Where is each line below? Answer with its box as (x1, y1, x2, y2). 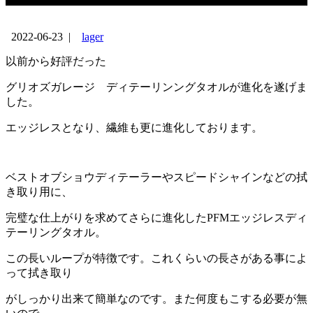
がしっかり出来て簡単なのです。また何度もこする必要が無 (6, 292, 307, 305)
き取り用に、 (6, 185, 73, 198)
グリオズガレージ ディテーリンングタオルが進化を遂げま (6, 80, 307, 93)
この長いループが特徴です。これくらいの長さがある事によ (6, 252, 307, 264)
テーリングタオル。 (6, 226, 106, 238)
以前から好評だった (6, 54, 106, 67)
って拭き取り (6, 266, 73, 279)
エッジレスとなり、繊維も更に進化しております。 (6, 121, 263, 133)
